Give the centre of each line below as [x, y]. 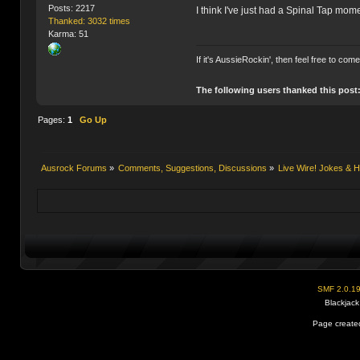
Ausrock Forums [74, 168]
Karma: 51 [69, 33]
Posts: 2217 [72, 8]
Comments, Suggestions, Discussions [193, 168]
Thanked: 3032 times [90, 20]
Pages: [52, 120]
